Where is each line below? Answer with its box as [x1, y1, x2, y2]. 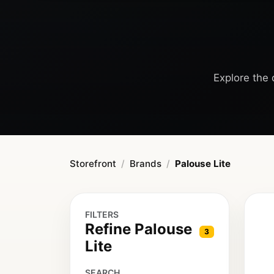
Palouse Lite [175, 158, 231, 170]
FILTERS [85, 209, 119, 220]
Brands [130, 158, 161, 170]
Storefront [70, 158, 116, 170]
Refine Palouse [85, 220, 192, 239]
